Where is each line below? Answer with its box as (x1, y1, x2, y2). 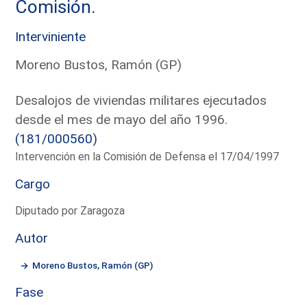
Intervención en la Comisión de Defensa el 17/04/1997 (15, 149, 280, 163)
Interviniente (15, 28, 86, 45)
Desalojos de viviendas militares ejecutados (15, 92, 267, 108)
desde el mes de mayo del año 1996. (15, 111, 228, 127)
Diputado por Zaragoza (15, 204, 125, 217)
